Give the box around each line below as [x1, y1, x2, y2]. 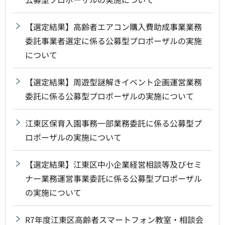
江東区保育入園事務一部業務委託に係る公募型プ [25, 117, 202, 129]
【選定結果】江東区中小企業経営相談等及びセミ [25, 158, 202, 170]
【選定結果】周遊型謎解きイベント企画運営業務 [25, 75, 202, 88]
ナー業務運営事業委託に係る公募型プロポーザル [25, 172, 202, 184]
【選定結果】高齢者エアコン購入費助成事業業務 [25, 20, 202, 33]
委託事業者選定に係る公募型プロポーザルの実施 [25, 34, 202, 47]
